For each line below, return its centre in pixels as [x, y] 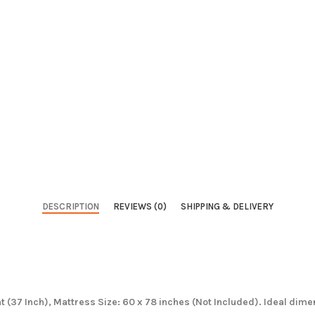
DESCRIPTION [70, 207]
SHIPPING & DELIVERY [227, 207]
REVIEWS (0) [140, 207]
